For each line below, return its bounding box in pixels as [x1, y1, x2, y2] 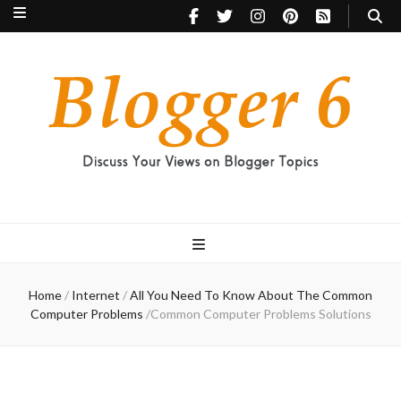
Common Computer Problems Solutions [149, 306, 371, 321]
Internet [72, 287, 120, 303]
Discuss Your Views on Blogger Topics [13, 180, 192, 193]
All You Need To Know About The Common [130, 287, 372, 303]
